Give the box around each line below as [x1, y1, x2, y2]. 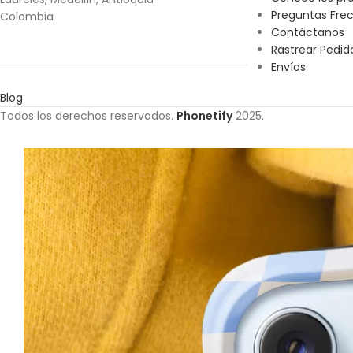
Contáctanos [270, 24, 344, 40]
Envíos [270, 58, 306, 75]
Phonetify [176, 107, 232, 124]
